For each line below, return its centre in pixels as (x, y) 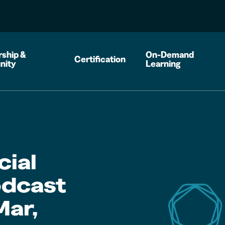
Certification (100, 59)
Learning (163, 64)
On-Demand (170, 54)
